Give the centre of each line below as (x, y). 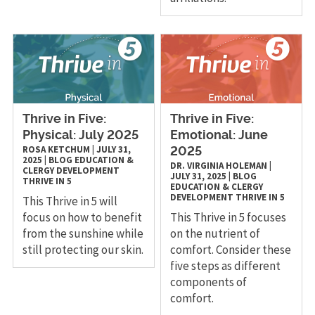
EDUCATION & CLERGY (217, 187)
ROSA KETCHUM (56, 150)
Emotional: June (219, 136)
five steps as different (226, 266)
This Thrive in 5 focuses (229, 218)
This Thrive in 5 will (70, 201)
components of (209, 282)
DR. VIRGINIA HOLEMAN (219, 166)
